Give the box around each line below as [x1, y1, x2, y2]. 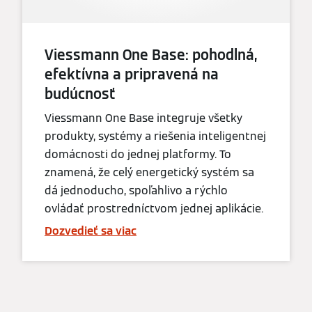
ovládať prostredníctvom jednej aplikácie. [45, 201, 263, 216]
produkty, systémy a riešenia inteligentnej [45, 128, 266, 143]
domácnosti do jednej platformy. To [45, 146, 231, 162]
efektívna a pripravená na [45, 65, 219, 84]
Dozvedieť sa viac [45, 223, 136, 238]
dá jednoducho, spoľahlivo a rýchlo [45, 182, 228, 198]
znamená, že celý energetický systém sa [45, 164, 254, 180]
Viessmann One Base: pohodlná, [45, 45, 258, 64]
